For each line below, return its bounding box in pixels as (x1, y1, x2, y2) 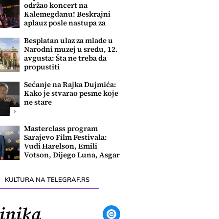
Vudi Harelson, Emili (24, 141, 98, 152)
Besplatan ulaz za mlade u (24, 35, 113, 45)
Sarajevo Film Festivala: (24, 132, 108, 143)
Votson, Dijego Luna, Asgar (24, 150, 120, 160)
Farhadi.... (24, 158, 61, 169)
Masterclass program (24, 123, 98, 134)
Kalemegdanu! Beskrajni (24, 8, 111, 19)
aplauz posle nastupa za (24, 17, 106, 28)
